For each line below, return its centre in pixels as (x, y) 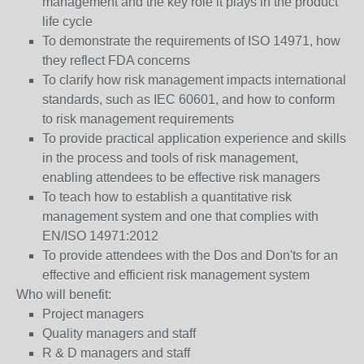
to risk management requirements (138, 119)
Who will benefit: (64, 295)
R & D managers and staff (116, 353)
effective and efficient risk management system (176, 275)
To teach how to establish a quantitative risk (167, 197)
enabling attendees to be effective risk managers (181, 178)
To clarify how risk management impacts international (194, 80)
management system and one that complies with (180, 217)
